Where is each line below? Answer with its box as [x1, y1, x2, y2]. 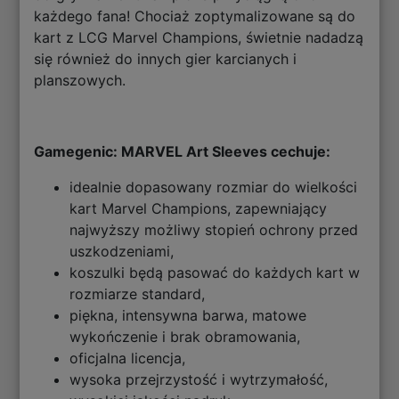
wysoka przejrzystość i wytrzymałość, [69, 370, 329, 388]
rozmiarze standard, [69, 284, 206, 303]
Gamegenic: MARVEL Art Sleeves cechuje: [34, 142, 331, 160]
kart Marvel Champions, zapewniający [69, 199, 328, 217]
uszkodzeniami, [69, 241, 175, 260]
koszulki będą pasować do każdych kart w [69, 263, 361, 281]
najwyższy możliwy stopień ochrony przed [69, 220, 359, 239]
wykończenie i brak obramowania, [69, 327, 301, 346]
